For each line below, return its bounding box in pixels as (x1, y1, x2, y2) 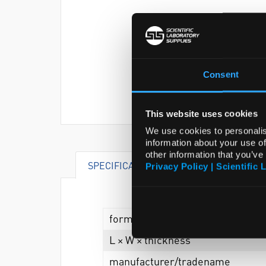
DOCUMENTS (191, 159, 248, 172)
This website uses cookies (145, 108, 258, 119)
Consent (203, 69, 239, 80)
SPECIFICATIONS (88, 159, 160, 172)
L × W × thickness (109, 233, 191, 246)
